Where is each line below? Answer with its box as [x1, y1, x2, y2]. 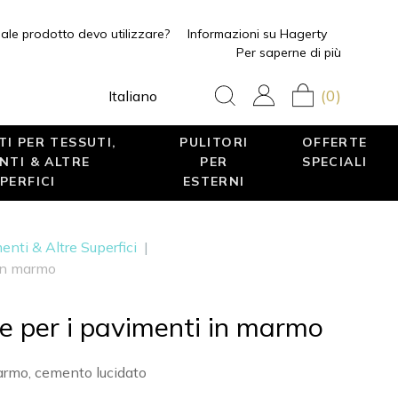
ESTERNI [182, 173, 245, 188]
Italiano [107, 86, 157, 105]
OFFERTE [301, 134, 368, 149]
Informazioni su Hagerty [187, 26, 327, 42]
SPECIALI [302, 154, 368, 169]
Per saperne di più [235, 44, 341, 60]
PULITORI [179, 134, 249, 149]
